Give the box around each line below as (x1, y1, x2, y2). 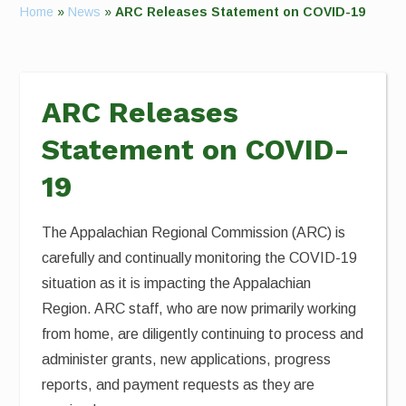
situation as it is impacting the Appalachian (42, 275, 312, 291)
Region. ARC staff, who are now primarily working (42, 301, 357, 316)
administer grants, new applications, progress (42, 352, 332, 367)
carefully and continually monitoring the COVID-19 (42, 250, 358, 266)
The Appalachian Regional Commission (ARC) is (42, 225, 346, 240)
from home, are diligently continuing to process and (42, 326, 364, 342)
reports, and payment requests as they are (42, 377, 315, 392)
